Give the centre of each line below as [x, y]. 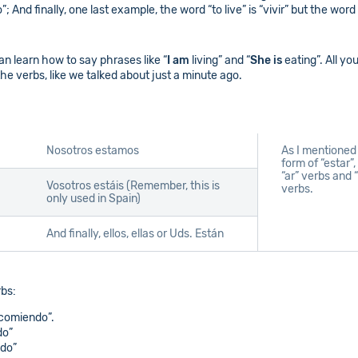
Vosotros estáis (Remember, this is [133, 186]
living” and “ [221, 61]
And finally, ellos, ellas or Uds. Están [135, 234]
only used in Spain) [93, 199]
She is [266, 61]
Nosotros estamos [93, 151]
